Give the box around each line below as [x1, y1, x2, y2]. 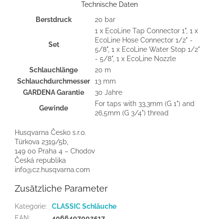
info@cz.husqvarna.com [15, 166, 90, 174]
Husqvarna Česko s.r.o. [15, 129, 86, 137]
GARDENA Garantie [23, 88, 84, 97]
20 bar [95, 16, 115, 24]
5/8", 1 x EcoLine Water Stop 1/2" [95, 45, 200, 54]
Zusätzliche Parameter [15, 183, 108, 194]
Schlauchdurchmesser [17, 77, 90, 86]
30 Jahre [95, 88, 122, 97]
